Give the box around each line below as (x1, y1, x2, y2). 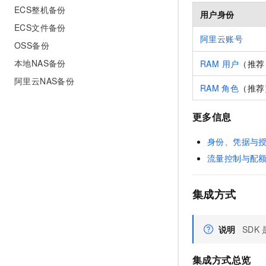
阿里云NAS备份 (14, 75, 75, 87)
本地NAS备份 (14, 57, 66, 69)
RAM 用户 (200, 57, 239, 69)
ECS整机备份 (14, 4, 66, 15)
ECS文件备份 (14, 21, 66, 33)
